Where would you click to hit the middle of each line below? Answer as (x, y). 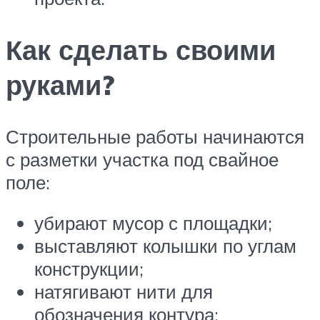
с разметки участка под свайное (142, 159)
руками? (60, 84)
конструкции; (89, 269)
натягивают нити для (124, 292)
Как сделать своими (141, 49)
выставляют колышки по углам (165, 246)
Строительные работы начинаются (155, 136)
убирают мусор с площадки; (153, 223)
